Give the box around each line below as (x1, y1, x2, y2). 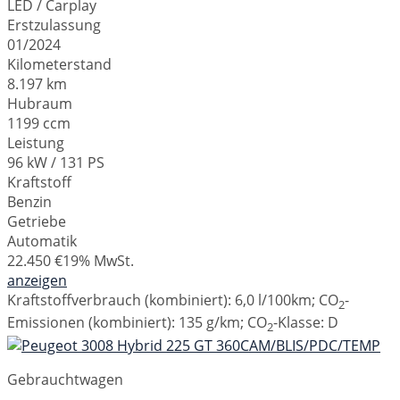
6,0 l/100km (235, 290, 312, 311)
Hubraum (7, 94, 72, 114)
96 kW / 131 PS (7, 153, 104, 173)
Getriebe (7, 212, 66, 232)
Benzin (7, 192, 52, 212)
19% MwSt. (62, 251, 134, 271)
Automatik (7, 231, 77, 252)
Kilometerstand (7, 54, 112, 75)
